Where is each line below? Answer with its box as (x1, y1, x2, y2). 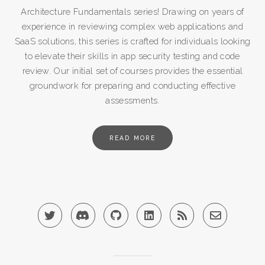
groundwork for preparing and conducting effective (29, 80, 236, 91)
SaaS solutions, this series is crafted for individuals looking (14, 36, 251, 47)
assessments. (105, 95, 160, 106)
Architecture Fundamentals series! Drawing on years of (21, 7, 244, 17)
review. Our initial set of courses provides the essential (22, 66, 243, 76)
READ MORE (109, 134, 156, 142)
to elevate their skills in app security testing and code (25, 51, 240, 62)
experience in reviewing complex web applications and (21, 21, 244, 32)
